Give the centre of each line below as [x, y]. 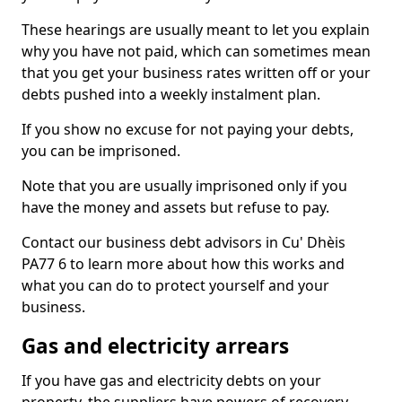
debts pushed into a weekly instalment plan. [171, 94]
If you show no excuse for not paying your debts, [188, 129]
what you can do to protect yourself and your [175, 285]
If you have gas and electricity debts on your [171, 380]
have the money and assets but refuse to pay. [175, 207]
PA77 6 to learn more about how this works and [183, 264]
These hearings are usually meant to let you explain [196, 30]
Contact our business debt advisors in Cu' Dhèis [184, 242]
